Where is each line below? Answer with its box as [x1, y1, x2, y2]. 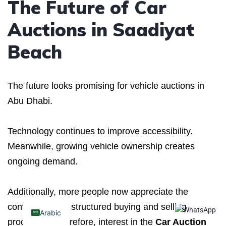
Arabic [39, 208, 61, 217]
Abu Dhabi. [8, 95, 52, 106]
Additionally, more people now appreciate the [8, 186, 188, 197]
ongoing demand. [8, 156, 78, 166]
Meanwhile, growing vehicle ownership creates [8, 141, 195, 151]
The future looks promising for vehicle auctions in [8, 80, 204, 91]
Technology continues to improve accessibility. [8, 126, 193, 136]
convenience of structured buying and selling [8, 201, 187, 212]
